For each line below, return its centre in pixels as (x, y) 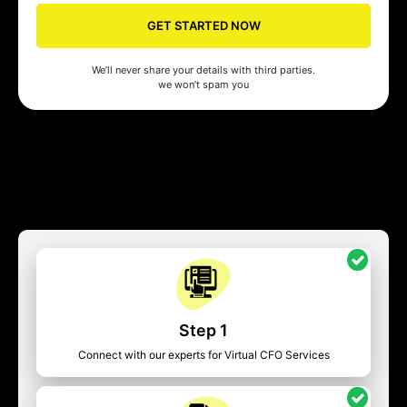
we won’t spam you (203, 84)
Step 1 (203, 330)
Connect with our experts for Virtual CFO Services (203, 354)
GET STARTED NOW (203, 25)
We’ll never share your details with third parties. (203, 69)
